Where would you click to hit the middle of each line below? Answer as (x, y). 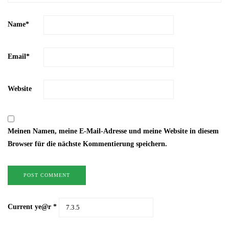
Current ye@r (30, 207)
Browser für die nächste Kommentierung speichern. (87, 144)
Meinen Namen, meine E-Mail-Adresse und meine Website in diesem (113, 131)
